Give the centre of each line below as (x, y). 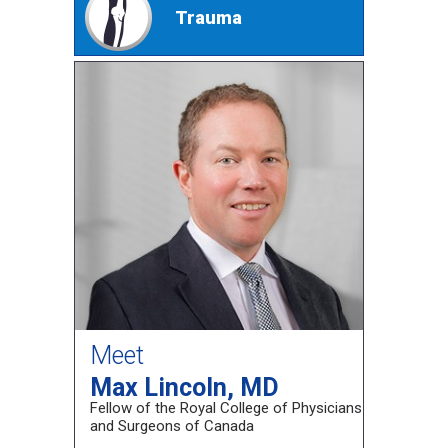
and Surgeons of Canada (172, 425)
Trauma (208, 18)
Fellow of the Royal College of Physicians (226, 407)
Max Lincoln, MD (184, 387)
